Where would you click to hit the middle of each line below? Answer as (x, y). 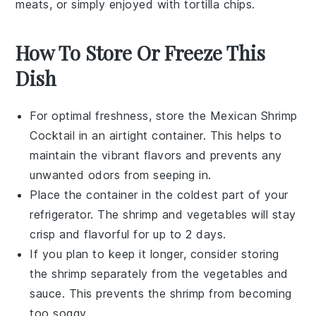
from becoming (248, 293)
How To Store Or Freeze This (141, 52)
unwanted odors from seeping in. (121, 175)
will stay (272, 214)
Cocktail (53, 135)
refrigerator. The (77, 214)
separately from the (145, 273)
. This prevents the (116, 293)
